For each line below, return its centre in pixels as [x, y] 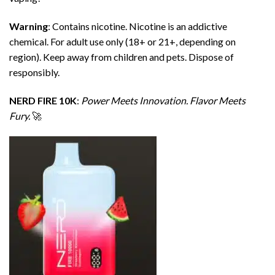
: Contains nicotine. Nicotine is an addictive [137, 26]
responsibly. [34, 72]
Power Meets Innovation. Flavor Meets [163, 100]
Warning [29, 26]
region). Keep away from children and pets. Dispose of [122, 57]
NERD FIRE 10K [43, 100]
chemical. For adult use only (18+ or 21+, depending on [122, 42]
